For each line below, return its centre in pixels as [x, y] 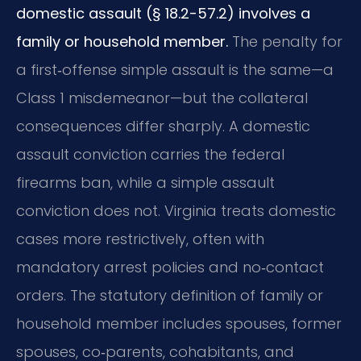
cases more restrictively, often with [140, 239]
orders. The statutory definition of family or [170, 295]
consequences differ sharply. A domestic [163, 126]
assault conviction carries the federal [150, 154]
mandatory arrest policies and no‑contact [170, 267]
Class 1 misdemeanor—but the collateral [162, 98]
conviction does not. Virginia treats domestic [176, 210]
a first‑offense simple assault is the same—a [175, 69]
